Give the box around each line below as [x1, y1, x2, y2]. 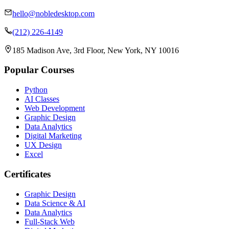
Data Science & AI [25, 198, 85, 208]
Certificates [4, 168, 51, 179]
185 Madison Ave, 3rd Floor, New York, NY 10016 [12, 45, 179, 55]
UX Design [25, 141, 62, 150]
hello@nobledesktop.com [12, 9, 95, 18]
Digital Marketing [25, 131, 82, 141]
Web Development [25, 104, 85, 113]
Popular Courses [4, 64, 74, 76]
